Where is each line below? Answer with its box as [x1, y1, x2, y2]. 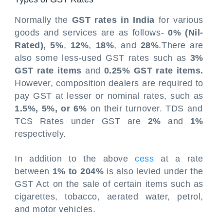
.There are [159, 40, 203, 50]
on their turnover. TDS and [87, 104, 203, 113]
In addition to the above [15, 154, 135, 163]
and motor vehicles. [15, 204, 96, 214]
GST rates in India [72, 15, 155, 25]
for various [154, 15, 203, 25]
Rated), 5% [15, 40, 64, 50]
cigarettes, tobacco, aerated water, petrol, [15, 192, 203, 201]
